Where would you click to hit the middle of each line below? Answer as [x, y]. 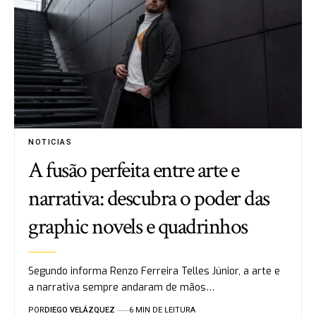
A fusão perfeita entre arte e [134, 171]
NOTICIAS [50, 142]
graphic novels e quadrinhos [138, 227]
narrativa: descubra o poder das [149, 199]
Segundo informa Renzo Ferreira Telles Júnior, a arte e [154, 272]
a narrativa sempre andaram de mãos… [122, 288]
